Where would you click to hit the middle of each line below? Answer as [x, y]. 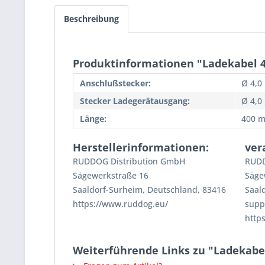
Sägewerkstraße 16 [111, 176]
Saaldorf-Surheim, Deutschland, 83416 [149, 190]
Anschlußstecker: [115, 83]
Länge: [93, 119]
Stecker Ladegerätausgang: [135, 101]
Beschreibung [91, 19]
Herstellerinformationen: [141, 148]
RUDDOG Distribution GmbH [129, 161]
